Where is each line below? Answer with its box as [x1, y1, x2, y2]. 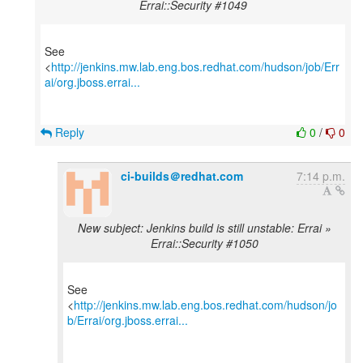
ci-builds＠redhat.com [121, 168, 243, 184]
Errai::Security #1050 [150, 235, 258, 251]
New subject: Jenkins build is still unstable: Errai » [77, 220, 331, 236]
